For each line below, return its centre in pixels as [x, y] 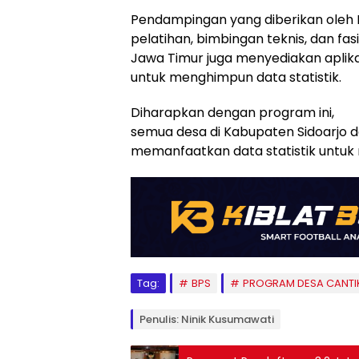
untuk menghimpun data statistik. [236, 77]
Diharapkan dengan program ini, [232, 113]
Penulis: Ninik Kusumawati [207, 320]
